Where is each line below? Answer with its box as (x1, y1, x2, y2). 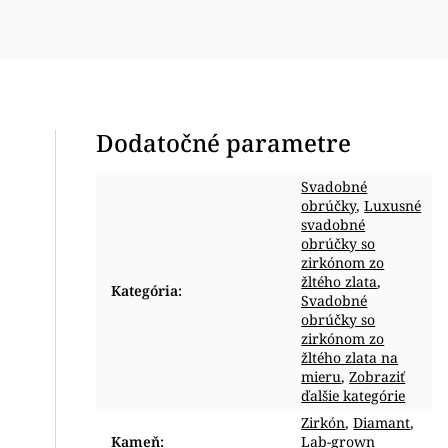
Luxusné (364, 196, 422, 215)
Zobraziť (349, 367, 406, 386)
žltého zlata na (301, 348, 399, 367)
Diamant (353, 413, 411, 432)
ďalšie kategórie (301, 386, 406, 405)
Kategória (111, 281, 179, 300)
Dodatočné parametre (96, 127, 352, 159)
